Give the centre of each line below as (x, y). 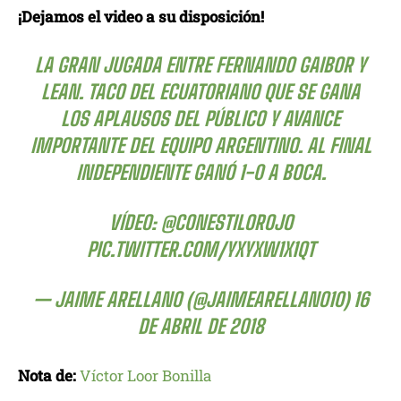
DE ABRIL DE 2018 (200, 327)
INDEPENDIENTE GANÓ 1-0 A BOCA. (200, 173)
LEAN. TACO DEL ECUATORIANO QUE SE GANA (200, 92)
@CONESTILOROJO (226, 223)
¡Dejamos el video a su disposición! (141, 17)
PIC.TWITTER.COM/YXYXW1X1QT (200, 250)
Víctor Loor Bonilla (145, 376)
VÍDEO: (135, 223)
